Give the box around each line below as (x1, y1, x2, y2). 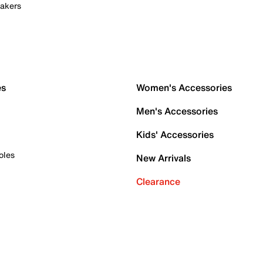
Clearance (136, 174, 180, 188)
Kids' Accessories (136, 127, 214, 141)
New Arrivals (136, 151, 191, 165)
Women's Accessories (136, 80, 232, 95)
